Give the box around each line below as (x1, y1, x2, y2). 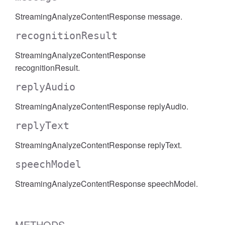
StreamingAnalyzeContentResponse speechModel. (15, 178, 198, 189)
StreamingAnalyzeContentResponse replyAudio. (15, 100, 188, 112)
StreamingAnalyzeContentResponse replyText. (15, 139, 182, 151)
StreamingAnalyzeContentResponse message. (15, 11, 182, 22)
